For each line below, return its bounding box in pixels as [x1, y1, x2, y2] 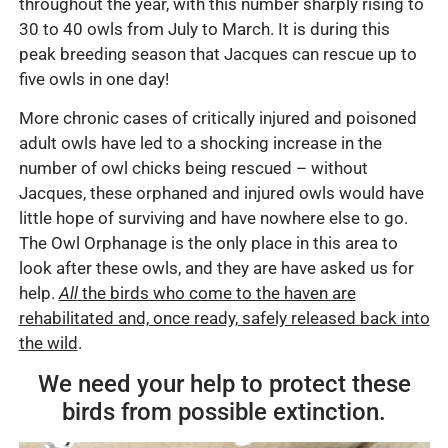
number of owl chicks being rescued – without [18, 158, 368, 179]
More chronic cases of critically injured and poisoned [18, 108, 417, 129]
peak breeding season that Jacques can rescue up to [18, 43, 417, 64]
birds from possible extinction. [62, 398, 386, 427]
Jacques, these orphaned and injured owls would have [18, 183, 424, 204]
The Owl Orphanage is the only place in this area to [18, 233, 398, 254]
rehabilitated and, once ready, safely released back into [18, 308, 430, 329]
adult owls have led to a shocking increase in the [18, 133, 382, 154]
